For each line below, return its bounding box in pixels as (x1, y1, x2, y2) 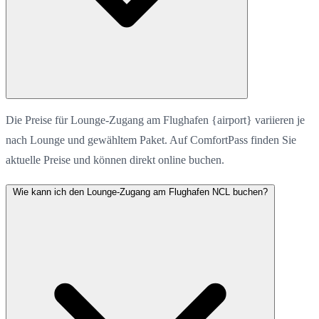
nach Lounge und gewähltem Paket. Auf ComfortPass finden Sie (6, 133, 296, 146)
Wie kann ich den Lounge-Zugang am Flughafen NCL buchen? (13, 186, 268, 197)
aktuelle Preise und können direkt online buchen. (6, 153, 224, 166)
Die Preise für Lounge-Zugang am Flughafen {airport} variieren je (6, 113, 305, 126)
